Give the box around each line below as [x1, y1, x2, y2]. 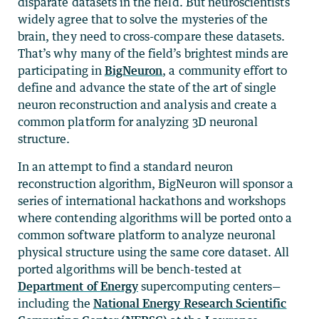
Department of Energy [18, 278, 138, 293]
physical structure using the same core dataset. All [18, 244, 290, 259]
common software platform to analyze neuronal [18, 227, 276, 242]
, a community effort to [162, 63, 288, 78]
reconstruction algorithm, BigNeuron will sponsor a [18, 176, 294, 191]
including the [18, 296, 93, 310]
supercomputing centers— [138, 278, 281, 293]
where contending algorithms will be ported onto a [18, 210, 293, 225]
